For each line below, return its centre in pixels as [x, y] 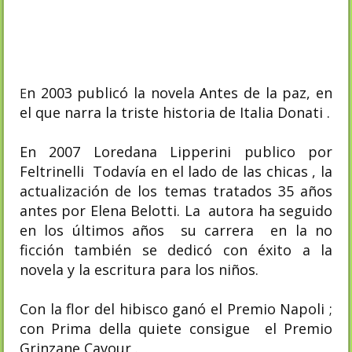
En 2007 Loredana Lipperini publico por [176, 151]
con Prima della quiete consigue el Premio [176, 328]
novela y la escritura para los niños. [139, 269]
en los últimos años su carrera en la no [176, 230]
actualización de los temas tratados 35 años [176, 191]
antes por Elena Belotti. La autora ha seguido [176, 210]
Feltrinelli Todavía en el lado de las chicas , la [176, 171]
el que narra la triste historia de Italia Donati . [175, 112]
